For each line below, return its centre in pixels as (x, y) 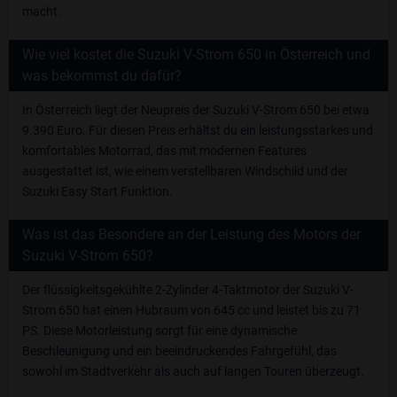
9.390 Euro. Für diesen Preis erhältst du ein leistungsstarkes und (198, 131)
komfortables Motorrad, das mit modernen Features (164, 151)
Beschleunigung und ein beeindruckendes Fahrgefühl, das (179, 351)
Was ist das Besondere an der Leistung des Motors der (191, 235)
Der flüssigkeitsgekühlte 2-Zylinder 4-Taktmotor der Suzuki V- (188, 290)
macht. (42, 12)
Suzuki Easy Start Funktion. (97, 192)
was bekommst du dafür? (102, 76)
